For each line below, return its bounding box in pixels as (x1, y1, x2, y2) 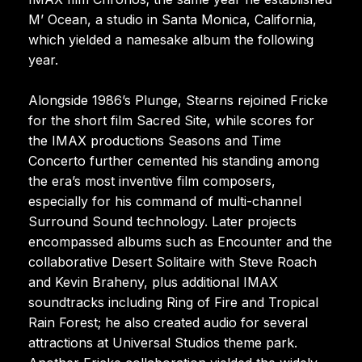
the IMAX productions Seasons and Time (28, 132, 281, 149)
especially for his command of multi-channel (28, 192, 301, 209)
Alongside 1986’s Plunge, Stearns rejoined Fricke (28, 91, 328, 108)
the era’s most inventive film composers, (28, 172, 276, 189)
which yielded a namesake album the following (28, 31, 314, 48)
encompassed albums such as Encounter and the (28, 233, 332, 250)
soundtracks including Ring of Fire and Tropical (28, 293, 318, 310)
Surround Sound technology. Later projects (28, 213, 297, 229)
